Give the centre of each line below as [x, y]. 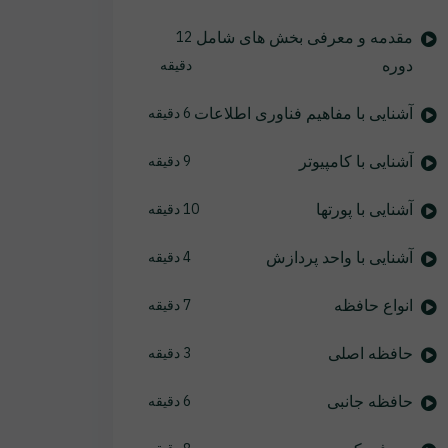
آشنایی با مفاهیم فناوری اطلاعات [303, 113]
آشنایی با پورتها [364, 209]
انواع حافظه [373, 305]
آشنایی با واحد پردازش [339, 257]
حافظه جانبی [369, 401]
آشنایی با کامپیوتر [355, 161]
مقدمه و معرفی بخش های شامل [304, 37]
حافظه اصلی [370, 353]
